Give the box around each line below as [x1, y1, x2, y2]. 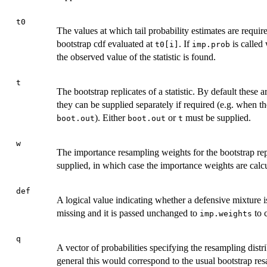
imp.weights [200, 209, 252, 219]
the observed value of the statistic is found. [57, 52, 216, 63]
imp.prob [192, 40, 230, 49]
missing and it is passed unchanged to [57, 208, 200, 219]
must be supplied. [183, 113, 251, 123]
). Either [95, 113, 128, 123]
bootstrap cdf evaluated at [57, 39, 155, 49]
